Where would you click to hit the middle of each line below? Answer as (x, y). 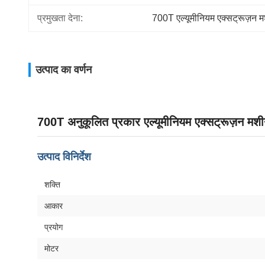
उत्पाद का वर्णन (64, 70)
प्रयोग (54, 227)
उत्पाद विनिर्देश (64, 157)
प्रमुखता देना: (60, 18)
